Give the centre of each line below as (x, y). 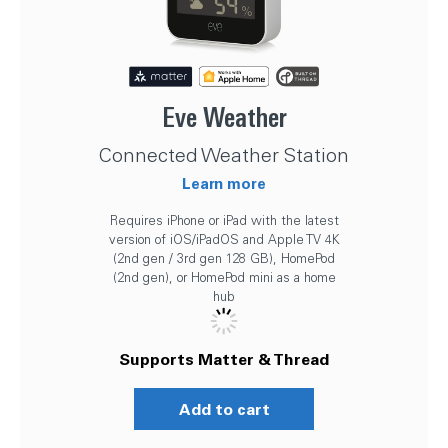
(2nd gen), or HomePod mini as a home (224, 277)
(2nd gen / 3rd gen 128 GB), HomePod (224, 258)
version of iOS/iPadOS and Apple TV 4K (224, 239)
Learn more (224, 183)
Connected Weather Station (224, 154)
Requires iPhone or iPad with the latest (224, 220)
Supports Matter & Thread (224, 358)
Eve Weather (224, 117)
